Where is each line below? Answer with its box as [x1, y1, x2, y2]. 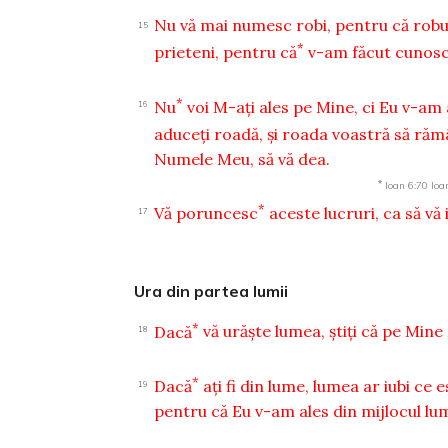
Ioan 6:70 [384, 178, 428, 192]
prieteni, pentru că [154, 42, 298, 63]
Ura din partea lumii [134, 281, 289, 302]
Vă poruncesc [154, 203, 259, 224]
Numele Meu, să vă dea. [154, 148, 331, 169]
